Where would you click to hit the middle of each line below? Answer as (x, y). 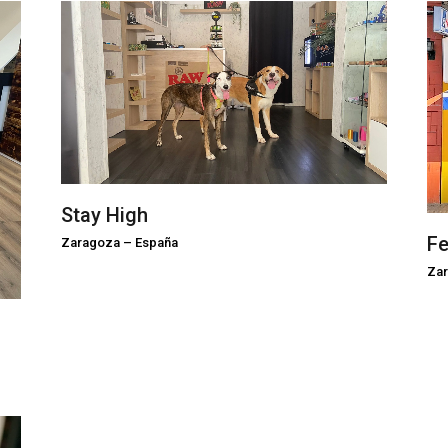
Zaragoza (90, 243)
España (156, 243)
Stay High (104, 215)
